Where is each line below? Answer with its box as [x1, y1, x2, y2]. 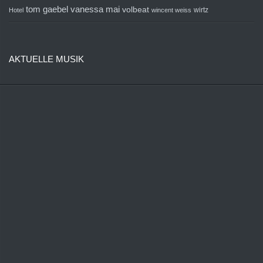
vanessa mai [70, 4, 120, 15]
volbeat [122, 5, 149, 15]
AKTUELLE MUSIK [9, 54, 84, 65]
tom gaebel [26, 4, 68, 15]
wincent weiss [151, 6, 191, 14]
